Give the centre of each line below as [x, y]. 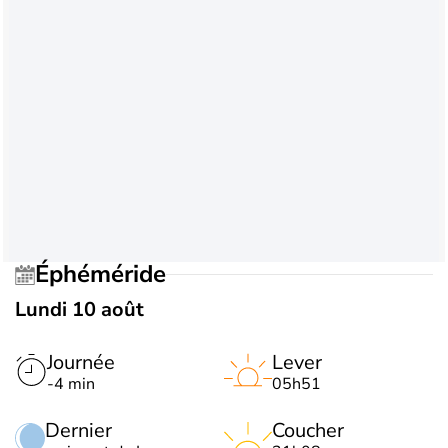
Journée [81, 362]
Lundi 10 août [79, 309]
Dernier [78, 430]
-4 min [71, 383]
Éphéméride [107, 274]
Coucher [308, 430]
